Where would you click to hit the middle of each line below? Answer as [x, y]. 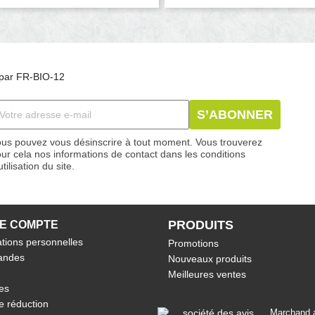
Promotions [193, 243]
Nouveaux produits [210, 259]
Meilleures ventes [207, 274]
